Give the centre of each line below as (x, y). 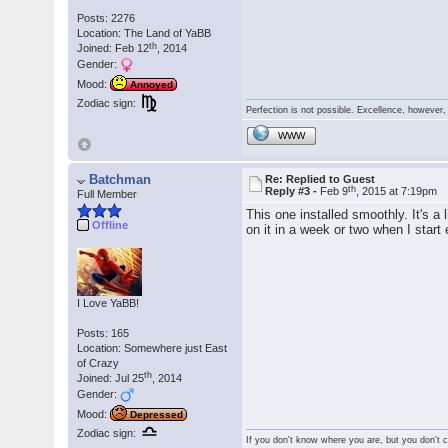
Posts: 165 (103, 332)
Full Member (107, 194)
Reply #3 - (293, 191)
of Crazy (98, 362)
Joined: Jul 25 (111, 377)
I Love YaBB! (108, 302)
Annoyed (152, 85)
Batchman (120, 180)
